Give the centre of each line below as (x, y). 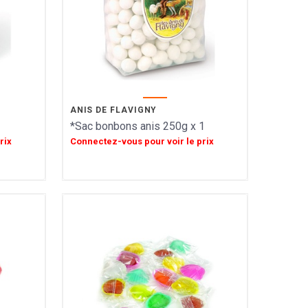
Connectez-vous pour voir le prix (142, 141)
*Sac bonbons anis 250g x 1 (137, 126)
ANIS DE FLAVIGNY (113, 110)
